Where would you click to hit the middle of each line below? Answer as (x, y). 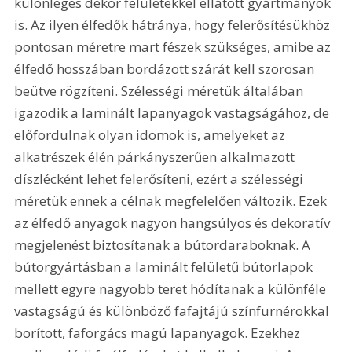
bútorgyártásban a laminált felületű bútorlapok (165, 267)
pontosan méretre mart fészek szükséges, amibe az (174, 47)
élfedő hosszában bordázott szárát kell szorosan (166, 69)
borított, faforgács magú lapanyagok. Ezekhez (159, 333)
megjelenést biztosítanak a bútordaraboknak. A (164, 245)
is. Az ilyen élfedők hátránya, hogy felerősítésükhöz (174, 25)
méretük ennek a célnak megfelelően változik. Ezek (172, 201)
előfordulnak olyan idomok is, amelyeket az (152, 135)
